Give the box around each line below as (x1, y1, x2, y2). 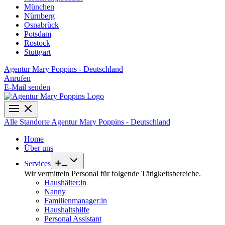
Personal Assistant (44, 214, 101, 223)
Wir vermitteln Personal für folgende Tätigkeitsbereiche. (24, 169, 201, 178)
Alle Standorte (4, 118, 51, 126)
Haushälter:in (44, 178, 86, 187)
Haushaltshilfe (44, 205, 89, 214)
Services (24, 159, 51, 168)
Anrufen (4, 74, 31, 82)
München (24, 3, 54, 11)
